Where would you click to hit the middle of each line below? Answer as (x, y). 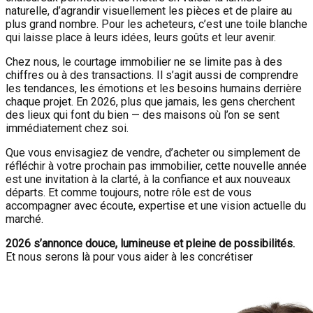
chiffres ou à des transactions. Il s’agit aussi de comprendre (152, 75)
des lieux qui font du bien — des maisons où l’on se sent (143, 115)
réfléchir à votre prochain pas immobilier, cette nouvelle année (156, 166)
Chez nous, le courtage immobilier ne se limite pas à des (144, 62)
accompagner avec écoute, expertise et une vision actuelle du (156, 206)
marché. (24, 219)
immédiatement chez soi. (67, 128)
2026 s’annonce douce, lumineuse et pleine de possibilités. (150, 243)
